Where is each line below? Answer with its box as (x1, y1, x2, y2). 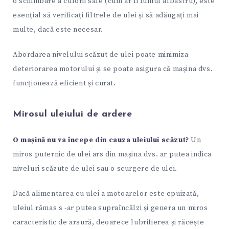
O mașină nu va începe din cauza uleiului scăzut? (13, 135, 189, 145)
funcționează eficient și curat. (13, 78, 116, 88)
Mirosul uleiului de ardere (13, 109, 132, 120)
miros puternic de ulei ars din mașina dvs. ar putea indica (13, 149, 212, 159)
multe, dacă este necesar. (13, 25, 103, 35)
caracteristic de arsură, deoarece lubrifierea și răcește (13, 217, 204, 227)
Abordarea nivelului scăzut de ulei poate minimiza (13, 50, 189, 59)
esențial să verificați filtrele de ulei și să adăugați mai (13, 11, 199, 20)
